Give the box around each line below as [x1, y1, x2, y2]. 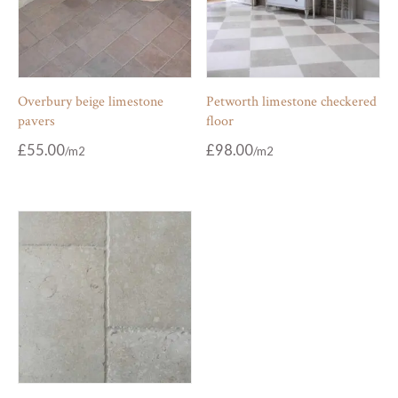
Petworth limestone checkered [206, 92, 378, 111]
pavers [18, 111, 55, 131]
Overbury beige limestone [18, 92, 163, 111]
